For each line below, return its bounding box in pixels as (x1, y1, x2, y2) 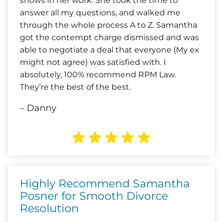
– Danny (20, 103, 56, 113)
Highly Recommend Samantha (20, 177, 190, 190)
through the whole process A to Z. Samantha (20, 20, 197, 30)
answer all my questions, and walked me (20, 8, 180, 17)
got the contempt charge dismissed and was (20, 33, 199, 42)
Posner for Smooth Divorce (20, 189, 168, 203)
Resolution (20, 202, 79, 215)
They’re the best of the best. (20, 82, 131, 92)
